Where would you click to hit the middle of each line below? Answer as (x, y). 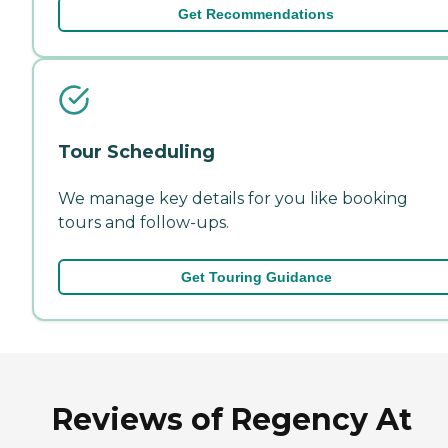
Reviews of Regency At (232, 419)
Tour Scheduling (136, 151)
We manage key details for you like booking (233, 198)
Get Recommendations (256, 13)
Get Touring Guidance (256, 276)
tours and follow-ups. (143, 222)
